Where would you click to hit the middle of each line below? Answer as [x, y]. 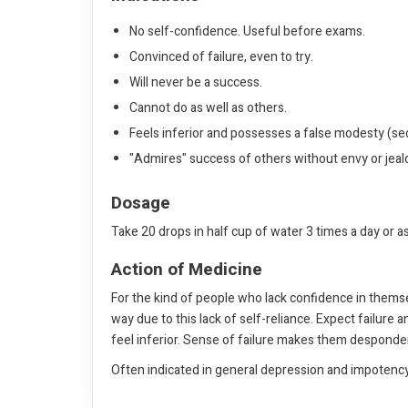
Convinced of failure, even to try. [221, 57]
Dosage [141, 203]
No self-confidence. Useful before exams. [247, 31]
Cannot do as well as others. [208, 108]
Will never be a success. [196, 82]
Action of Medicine [187, 270]
